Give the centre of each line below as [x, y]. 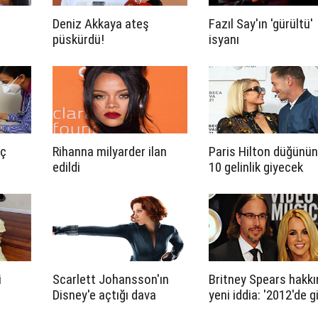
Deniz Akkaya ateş [101, 24]
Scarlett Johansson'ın [111, 279]
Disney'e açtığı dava [104, 295]
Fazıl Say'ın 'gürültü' [261, 24]
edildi [66, 167]
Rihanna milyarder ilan [110, 152]
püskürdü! [78, 39]
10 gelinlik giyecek [256, 167]
